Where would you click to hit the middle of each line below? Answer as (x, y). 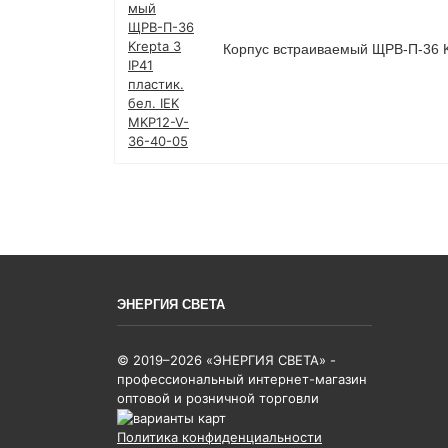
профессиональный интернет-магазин (242, 378)
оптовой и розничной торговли (218, 397)
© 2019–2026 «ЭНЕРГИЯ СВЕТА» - (226, 359)
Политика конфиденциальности (219, 436)
